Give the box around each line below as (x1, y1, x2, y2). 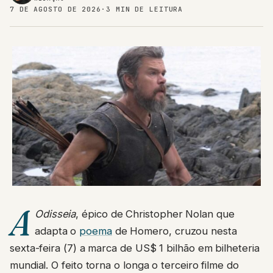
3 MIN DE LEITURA (105, 4, 183, 13)
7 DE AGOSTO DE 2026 (10, 4, 102, 13)
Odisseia (34, 208, 76, 221)
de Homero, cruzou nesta (112, 225, 237, 238)
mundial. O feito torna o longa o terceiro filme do (10, 259, 239, 272)
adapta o (34, 225, 80, 238)
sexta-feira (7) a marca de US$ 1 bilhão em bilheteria (10, 242, 260, 255)
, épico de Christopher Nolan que (76, 208, 235, 221)
